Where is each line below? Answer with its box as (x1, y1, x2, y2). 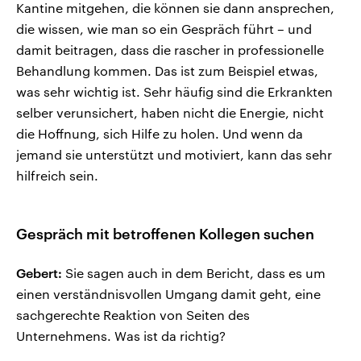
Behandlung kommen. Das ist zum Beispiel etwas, (16, 63, 318, 79)
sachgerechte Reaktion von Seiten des (16, 307, 250, 323)
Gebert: (16, 265, 62, 281)
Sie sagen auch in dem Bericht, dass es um (62, 265, 326, 281)
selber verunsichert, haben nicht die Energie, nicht (16, 105, 324, 121)
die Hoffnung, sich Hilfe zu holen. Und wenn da (16, 126, 303, 142)
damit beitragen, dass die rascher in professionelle (16, 42, 324, 58)
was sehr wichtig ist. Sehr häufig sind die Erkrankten (16, 84, 333, 100)
